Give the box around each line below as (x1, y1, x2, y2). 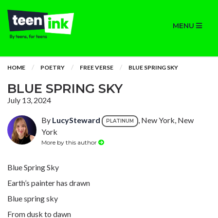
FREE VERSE (80, 64, 113, 71)
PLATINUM (106, 118, 134, 124)
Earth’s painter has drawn (7, 178, 90, 187)
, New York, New (138, 115, 194, 125)
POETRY (40, 64, 65, 71)
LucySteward (52, 115, 100, 125)
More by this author (41, 138, 98, 146)
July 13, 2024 (7, 95, 51, 105)
